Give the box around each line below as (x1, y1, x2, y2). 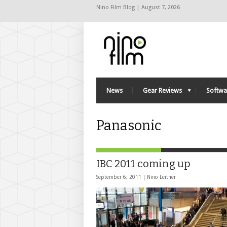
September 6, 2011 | (96, 174, 147, 180)
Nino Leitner (147, 174, 176, 180)
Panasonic (96, 118, 161, 134)
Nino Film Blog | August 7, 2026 (96, 4, 180, 11)
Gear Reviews (143, 87, 182, 94)
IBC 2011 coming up (96, 158, 191, 170)
